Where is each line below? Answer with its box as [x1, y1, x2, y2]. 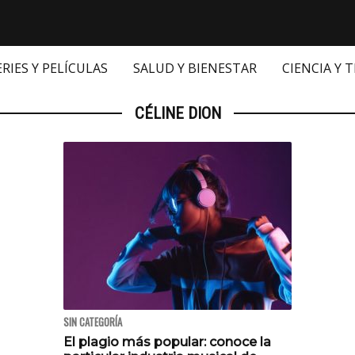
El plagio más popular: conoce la [63, 334, 271, 350]
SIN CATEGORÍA [63, 315, 122, 330]
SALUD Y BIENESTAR [133, 59, 257, 78]
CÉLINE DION [134, 104, 221, 124]
